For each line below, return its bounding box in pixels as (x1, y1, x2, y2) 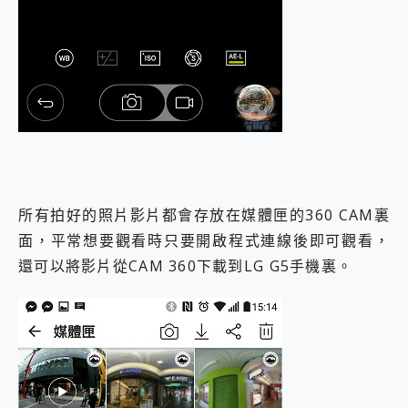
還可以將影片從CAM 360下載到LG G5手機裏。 (18, 256, 353, 277)
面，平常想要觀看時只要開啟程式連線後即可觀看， (18, 230, 390, 251)
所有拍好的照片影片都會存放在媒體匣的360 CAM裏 (18, 205, 390, 226)
